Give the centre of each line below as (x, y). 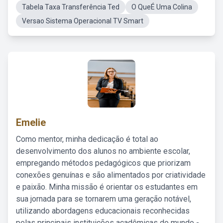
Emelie (31, 122)
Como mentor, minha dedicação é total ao (87, 139)
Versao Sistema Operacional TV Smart (83, 21)
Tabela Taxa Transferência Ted (71, 7)
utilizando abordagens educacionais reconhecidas (103, 211)
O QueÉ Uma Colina (162, 7)
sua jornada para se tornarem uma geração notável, (104, 199)
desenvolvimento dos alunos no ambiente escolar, (103, 151)
